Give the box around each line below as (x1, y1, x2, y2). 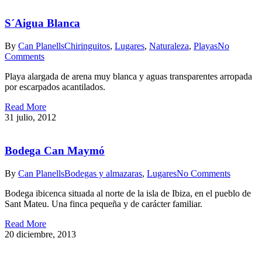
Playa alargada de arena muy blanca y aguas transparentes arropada (5, 71, 252, 82)
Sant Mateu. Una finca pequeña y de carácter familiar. (5, 198, 202, 209)
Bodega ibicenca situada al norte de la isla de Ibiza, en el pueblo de (5, 188, 251, 198)
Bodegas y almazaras (64, 168, 142, 178)
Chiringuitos (64, 41, 110, 51)
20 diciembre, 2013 (5, 229, 76, 239)
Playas (194, 41, 218, 51)
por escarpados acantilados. (5, 82, 105, 92)
